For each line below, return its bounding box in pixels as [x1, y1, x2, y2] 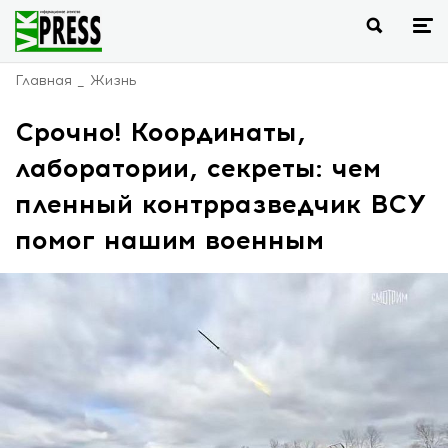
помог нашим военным [15, 224, 324, 256]
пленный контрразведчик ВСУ [15, 188, 427, 220]
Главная [15, 72, 72, 89]
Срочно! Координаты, [15, 116, 306, 148]
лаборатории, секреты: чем [15, 152, 381, 184]
